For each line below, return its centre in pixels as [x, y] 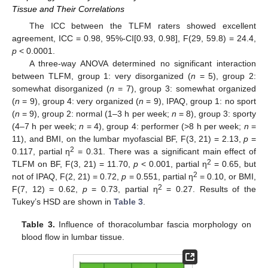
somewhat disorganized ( [61, 89]
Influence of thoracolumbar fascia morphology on [153, 225]
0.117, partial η [41, 152]
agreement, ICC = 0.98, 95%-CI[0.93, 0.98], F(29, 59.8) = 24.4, [134, 39]
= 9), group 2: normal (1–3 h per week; [96, 114]
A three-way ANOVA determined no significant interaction [142, 64]
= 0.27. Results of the [209, 189]
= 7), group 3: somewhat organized [185, 89]
